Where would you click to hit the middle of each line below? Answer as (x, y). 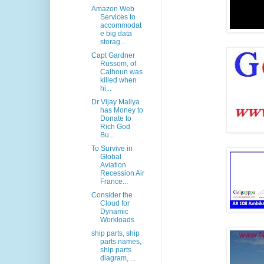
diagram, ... (118, 258)
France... (114, 182)
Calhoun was (121, 72)
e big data (116, 34)
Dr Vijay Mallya (115, 102)
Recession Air (122, 174)
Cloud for (115, 204)
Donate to (115, 119)
